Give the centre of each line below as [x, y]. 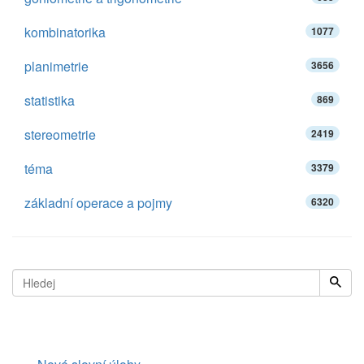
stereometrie [60, 134]
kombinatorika [65, 32]
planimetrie [56, 66]
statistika [50, 100]
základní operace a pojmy [98, 203]
